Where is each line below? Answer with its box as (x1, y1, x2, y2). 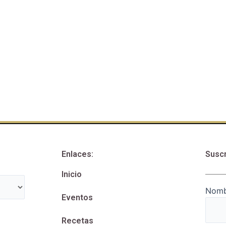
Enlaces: (62, 149, 93, 159)
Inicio (62, 169, 82, 180)
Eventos (62, 193, 93, 203)
